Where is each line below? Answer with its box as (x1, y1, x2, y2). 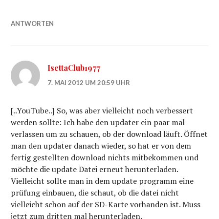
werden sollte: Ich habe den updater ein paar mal (11, 117, 185, 128)
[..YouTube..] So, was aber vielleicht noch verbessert (11, 105, 194, 116)
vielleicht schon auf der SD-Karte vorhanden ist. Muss (11, 199, 201, 210)
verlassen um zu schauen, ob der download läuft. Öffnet (11, 129, 208, 139)
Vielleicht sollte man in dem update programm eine (11, 175, 194, 186)
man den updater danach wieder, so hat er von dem (11, 140, 192, 151)
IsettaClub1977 (47, 63, 101, 73)
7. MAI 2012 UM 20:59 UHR (47, 79, 131, 87)
